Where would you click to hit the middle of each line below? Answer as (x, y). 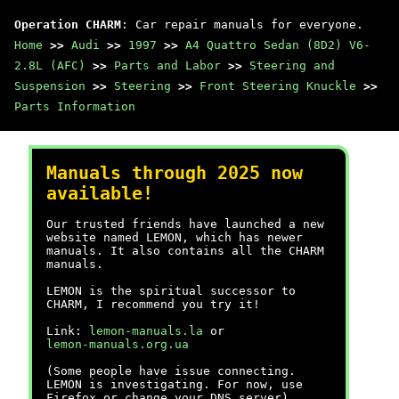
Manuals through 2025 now (175, 173)
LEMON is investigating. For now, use (175, 384)
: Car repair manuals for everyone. (242, 24)
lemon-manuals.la (146, 331)
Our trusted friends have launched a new (185, 224)
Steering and (292, 65)
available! (100, 194)
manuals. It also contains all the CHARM (185, 251)
